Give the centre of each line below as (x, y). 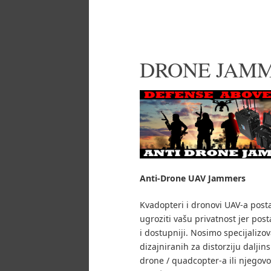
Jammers (227, 178)
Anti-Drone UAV (173, 178)
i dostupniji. (164, 232)
